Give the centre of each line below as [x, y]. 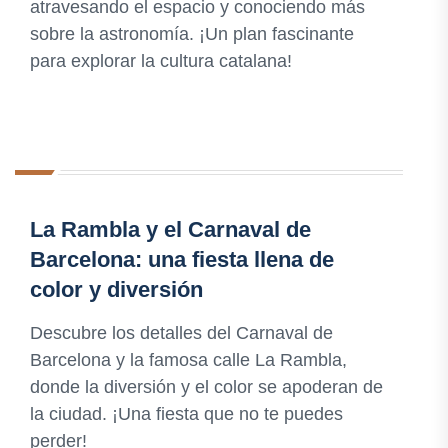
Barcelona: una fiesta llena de [182, 260]
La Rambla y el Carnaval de [170, 230]
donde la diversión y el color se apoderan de [206, 387]
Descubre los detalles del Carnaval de [181, 333]
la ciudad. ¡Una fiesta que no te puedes [186, 414]
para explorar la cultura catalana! [161, 61]
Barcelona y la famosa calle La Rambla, [188, 360]
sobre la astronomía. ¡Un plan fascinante [192, 34]
